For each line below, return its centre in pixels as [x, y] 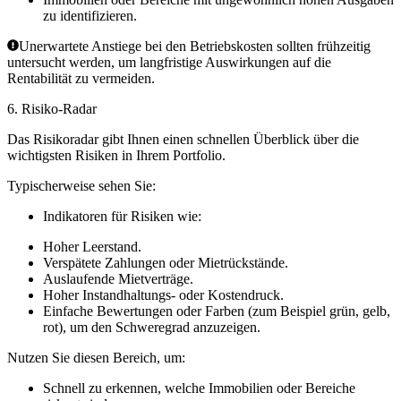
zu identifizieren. [90, 16]
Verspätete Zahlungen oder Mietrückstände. [166, 263]
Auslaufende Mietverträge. [118, 279]
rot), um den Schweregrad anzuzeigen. [152, 328]
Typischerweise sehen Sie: [81, 186]
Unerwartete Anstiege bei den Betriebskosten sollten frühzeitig [195, 47]
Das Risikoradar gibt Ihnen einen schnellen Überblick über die [183, 140]
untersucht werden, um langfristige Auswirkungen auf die [169, 63]
